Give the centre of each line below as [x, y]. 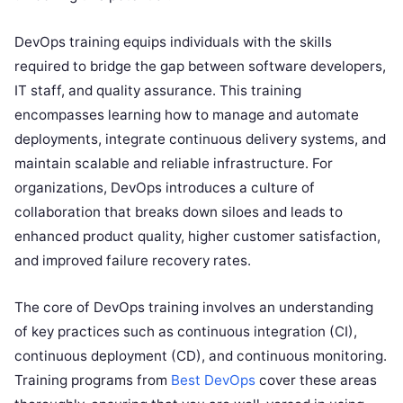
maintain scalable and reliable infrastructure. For [174, 163]
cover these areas [316, 380]
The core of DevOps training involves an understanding [194, 307]
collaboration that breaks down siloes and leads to [179, 212]
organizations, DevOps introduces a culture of [165, 188]
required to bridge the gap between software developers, [200, 66]
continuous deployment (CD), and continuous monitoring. [201, 356]
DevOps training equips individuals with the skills [173, 42]
